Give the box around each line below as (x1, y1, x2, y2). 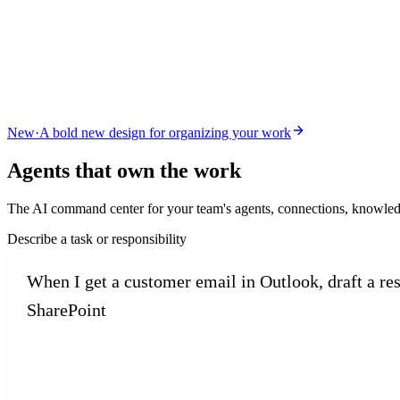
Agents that (7, 158, 117, 182)
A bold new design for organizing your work (39, 125, 291, 140)
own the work (117, 158, 241, 182)
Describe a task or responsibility (7, 230, 187, 246)
